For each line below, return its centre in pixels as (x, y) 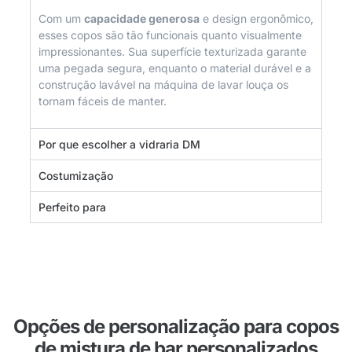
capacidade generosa (142, 18)
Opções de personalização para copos (176, 326)
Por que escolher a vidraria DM (119, 144)
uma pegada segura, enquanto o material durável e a (175, 68)
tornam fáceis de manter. (103, 101)
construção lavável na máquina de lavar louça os (163, 84)
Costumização (76, 175)
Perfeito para (72, 207)
